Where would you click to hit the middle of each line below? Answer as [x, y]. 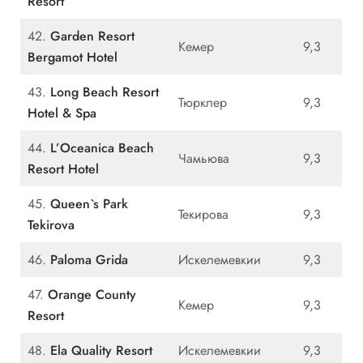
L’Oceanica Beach [102, 148]
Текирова [203, 215]
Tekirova [51, 225]
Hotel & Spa [62, 113]
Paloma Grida [89, 260]
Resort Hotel [63, 169]
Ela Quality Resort [101, 351]
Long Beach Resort [105, 92]
